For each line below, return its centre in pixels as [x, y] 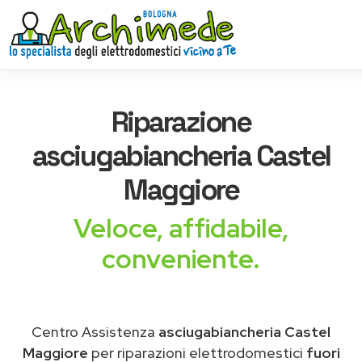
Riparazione [181, 122]
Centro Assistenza [95, 332]
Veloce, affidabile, [181, 228]
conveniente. [181, 259]
